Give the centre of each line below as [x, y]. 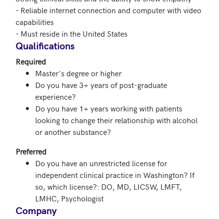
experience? [55, 96]
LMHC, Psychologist [69, 198]
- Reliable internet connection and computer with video [109, 10]
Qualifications [45, 45]
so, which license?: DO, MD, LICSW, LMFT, [109, 186]
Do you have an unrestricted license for [101, 163]
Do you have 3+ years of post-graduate [101, 85]
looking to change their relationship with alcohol [116, 120]
